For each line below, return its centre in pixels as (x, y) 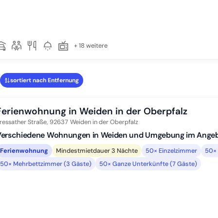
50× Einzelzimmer (171, 150)
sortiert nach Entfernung (44, 80)
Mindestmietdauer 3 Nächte (97, 150)
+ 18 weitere (91, 45)
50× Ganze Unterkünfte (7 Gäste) (148, 163)
